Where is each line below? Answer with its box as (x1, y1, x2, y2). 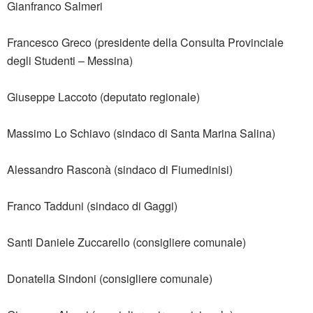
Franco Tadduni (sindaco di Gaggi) (7, 198, 177, 214)
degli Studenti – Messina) (7, 52, 133, 69)
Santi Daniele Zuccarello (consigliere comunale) (7, 234, 246, 251)
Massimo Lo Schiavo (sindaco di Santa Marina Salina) (7, 125, 275, 142)
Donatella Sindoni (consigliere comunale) (7, 270, 212, 287)
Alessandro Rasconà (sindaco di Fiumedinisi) (7, 161, 233, 178)
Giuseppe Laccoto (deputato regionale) (7, 89, 200, 105)
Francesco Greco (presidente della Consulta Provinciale (7, 34, 284, 51)
